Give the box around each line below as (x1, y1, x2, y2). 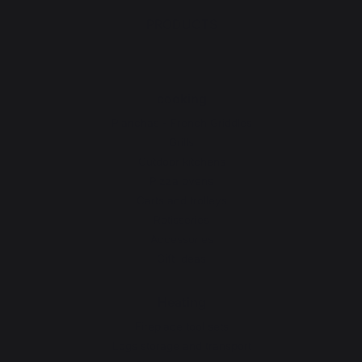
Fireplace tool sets (134, 319, 229, 333)
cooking (156, 90, 207, 107)
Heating (157, 293, 206, 310)
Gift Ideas (157, 251, 206, 265)
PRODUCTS (145, 15, 217, 32)
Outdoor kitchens (137, 154, 225, 168)
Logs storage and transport (112, 339, 251, 352)
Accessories (149, 232, 213, 246)
